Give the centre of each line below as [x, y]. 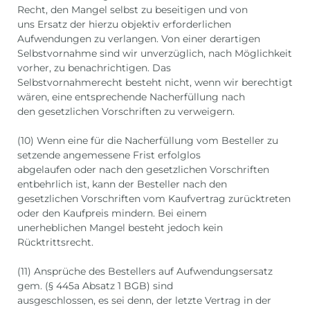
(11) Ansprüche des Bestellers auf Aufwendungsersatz [145, 272]
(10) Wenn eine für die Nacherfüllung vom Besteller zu [148, 141]
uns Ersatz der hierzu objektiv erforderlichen [124, 25]
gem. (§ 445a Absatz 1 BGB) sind [95, 286]
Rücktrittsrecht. [55, 243]
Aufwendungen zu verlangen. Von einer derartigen [139, 39]
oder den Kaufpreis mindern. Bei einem [112, 213]
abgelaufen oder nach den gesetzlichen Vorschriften [143, 170]
